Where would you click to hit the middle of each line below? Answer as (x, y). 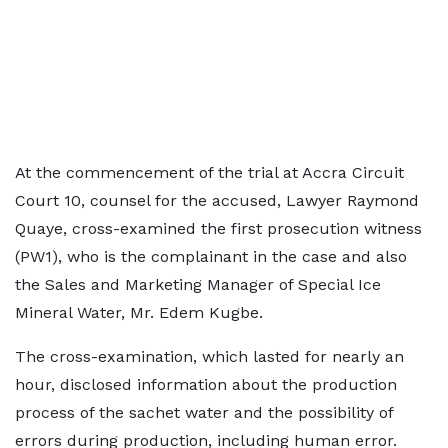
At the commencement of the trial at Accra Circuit (209, 172)
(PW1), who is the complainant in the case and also (211, 256)
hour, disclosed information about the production (206, 384)
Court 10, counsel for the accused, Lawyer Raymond (217, 200)
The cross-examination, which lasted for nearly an (209, 356)
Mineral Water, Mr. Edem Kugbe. (139, 312)
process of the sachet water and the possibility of (204, 412)
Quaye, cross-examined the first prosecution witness (218, 228)
